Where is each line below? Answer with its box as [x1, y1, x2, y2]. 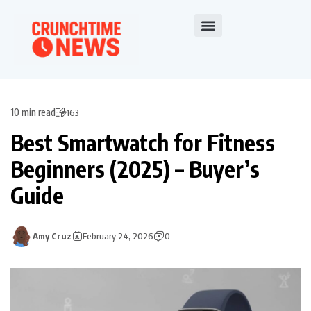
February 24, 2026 [83, 230, 153, 242]
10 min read [10, 106, 56, 119]
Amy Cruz [33, 230, 72, 242]
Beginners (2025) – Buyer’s [10, 155, 260, 183]
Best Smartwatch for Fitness [10, 128, 275, 157]
